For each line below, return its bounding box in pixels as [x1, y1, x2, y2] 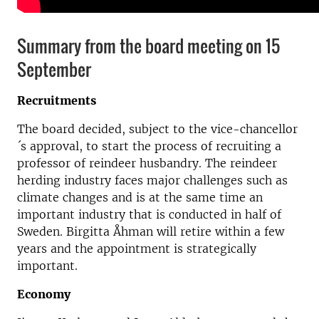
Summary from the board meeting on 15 [17, 33, 280, 58]
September [17, 56, 91, 82]
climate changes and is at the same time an [17, 190, 263, 204]
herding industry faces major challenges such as [17, 173, 288, 187]
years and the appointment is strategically [17, 241, 256, 256]
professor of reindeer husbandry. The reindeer [17, 156, 277, 170]
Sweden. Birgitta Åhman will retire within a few [17, 224, 284, 239]
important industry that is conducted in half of [17, 207, 281, 221]
